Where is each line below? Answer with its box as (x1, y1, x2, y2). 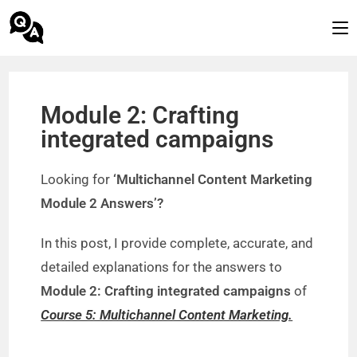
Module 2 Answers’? (41, 195, 164, 211)
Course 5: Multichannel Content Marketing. (41, 307, 293, 323)
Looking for (41, 171, 111, 187)
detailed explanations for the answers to (41, 259, 283, 275)
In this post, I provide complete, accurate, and (41, 235, 314, 251)
